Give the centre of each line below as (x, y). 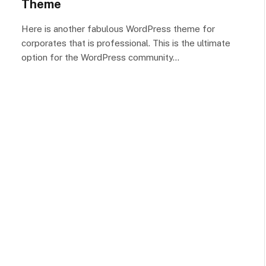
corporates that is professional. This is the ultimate (126, 43)
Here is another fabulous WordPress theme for (118, 29)
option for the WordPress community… (100, 57)
